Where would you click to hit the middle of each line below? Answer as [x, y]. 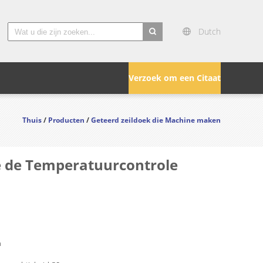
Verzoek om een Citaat [175, 78]
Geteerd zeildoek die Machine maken [156, 120]
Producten [66, 120]
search [156, 48]
